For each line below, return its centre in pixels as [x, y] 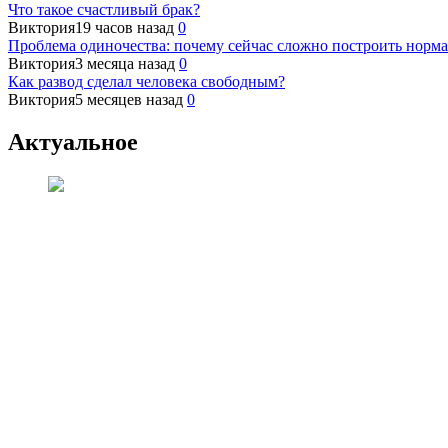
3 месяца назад [125, 64]
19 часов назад [124, 28]
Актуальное [73, 142]
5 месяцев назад [129, 100]
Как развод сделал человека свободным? [146, 82]
